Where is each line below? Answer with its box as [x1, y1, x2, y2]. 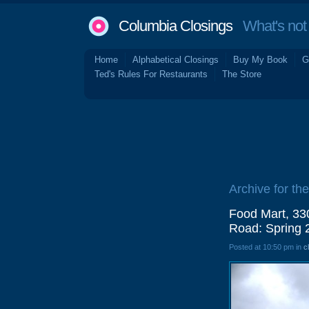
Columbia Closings [119, 17, 232, 34]
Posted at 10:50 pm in [229, 243, 303, 251]
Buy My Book [233, 54, 288, 65]
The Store [222, 69, 261, 79]
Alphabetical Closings [132, 54, 219, 65]
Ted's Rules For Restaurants [94, 69, 208, 79]
